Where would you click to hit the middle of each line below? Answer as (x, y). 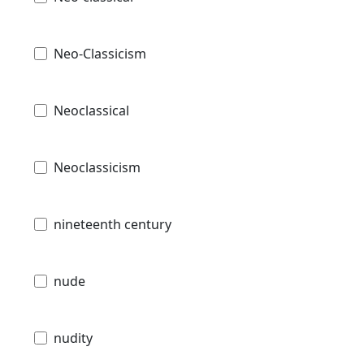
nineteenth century (113, 224)
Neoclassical (91, 110)
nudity (73, 338)
